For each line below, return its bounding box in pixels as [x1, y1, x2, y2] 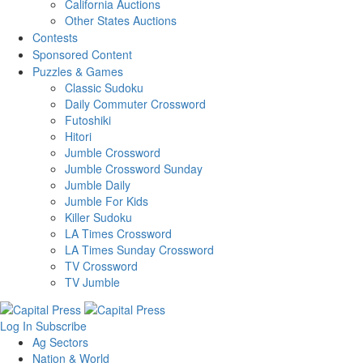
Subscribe [36, 317, 87, 334]
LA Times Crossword [65, 225, 172, 242]
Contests [32, 29, 78, 46]
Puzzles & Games [32, 63, 123, 80]
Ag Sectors [32, 333, 88, 350]
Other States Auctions [65, 12, 177, 29]
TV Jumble [65, 274, 120, 291]
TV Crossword [65, 258, 138, 275]
